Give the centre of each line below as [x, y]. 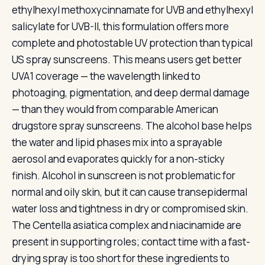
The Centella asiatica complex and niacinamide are [127, 225]
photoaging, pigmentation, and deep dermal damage [131, 93]
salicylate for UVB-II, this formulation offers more [120, 26]
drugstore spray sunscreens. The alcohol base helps [132, 126]
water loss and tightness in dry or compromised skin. [130, 209]
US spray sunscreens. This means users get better [127, 59]
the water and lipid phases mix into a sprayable [117, 142]
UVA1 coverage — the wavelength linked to [106, 76]
